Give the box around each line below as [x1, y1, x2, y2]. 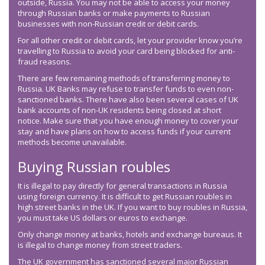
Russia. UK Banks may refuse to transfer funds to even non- [18, 83, 234, 95]
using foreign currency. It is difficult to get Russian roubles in [18, 191, 232, 202]
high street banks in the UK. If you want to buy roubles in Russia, [18, 202, 247, 213]
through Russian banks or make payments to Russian [18, 8, 210, 19]
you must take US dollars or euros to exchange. [18, 212, 188, 224]
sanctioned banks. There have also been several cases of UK [18, 94, 238, 105]
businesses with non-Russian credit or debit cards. [18, 18, 199, 30]
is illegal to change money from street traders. [18, 240, 182, 251]
